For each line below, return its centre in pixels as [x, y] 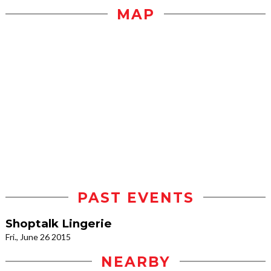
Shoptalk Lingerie [59, 223]
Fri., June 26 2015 [38, 237]
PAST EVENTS [135, 198]
